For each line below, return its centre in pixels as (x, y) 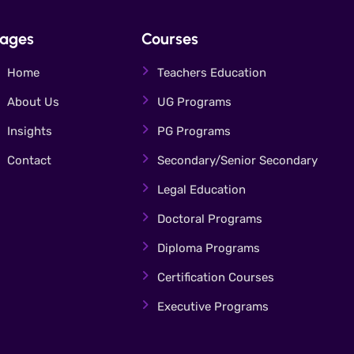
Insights (30, 131)
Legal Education (201, 190)
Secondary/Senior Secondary (237, 160)
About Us (33, 102)
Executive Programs (213, 307)
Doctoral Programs (210, 219)
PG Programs (194, 131)
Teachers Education (212, 73)
